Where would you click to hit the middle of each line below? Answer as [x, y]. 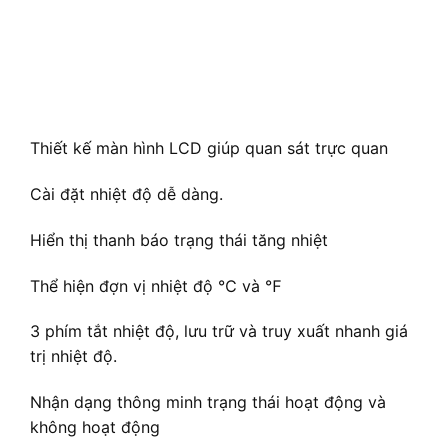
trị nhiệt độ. [73, 356]
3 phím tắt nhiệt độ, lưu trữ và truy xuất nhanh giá [219, 331]
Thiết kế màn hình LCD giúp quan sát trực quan [209, 148]
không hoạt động [95, 427]
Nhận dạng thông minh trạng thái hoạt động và [208, 402]
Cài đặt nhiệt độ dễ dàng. [126, 194]
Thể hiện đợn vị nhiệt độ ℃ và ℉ [156, 285]
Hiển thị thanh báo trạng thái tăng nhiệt [179, 239]
